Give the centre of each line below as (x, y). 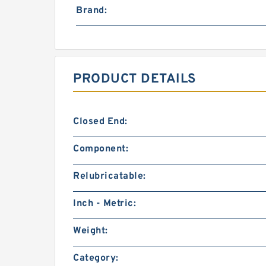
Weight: (91, 231)
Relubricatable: (110, 176)
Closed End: (100, 122)
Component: (101, 149)
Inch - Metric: (104, 204)
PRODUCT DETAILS (135, 79)
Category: (96, 258)
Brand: (91, 11)
